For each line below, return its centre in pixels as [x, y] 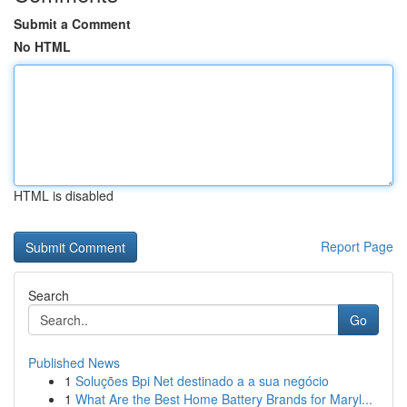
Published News [74, 362]
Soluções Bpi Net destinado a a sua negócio [202, 381]
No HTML [42, 46]
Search [49, 295]
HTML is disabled [64, 195]
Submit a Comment [72, 24]
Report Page [357, 246]
